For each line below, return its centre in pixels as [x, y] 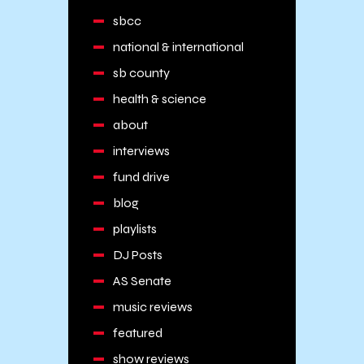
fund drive [141, 177]
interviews [141, 151]
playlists [134, 229]
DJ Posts [137, 255]
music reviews [152, 307]
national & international [178, 47]
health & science [159, 99]
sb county [141, 73]
